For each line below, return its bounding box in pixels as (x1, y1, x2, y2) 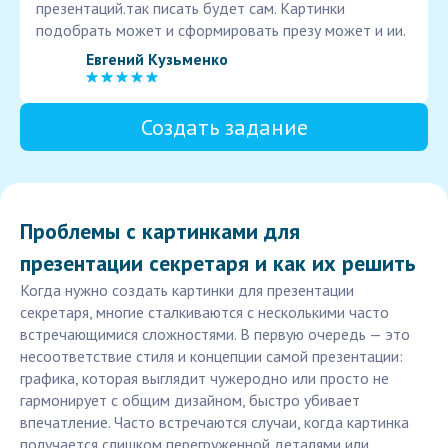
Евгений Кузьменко (86, 48, 228, 69)
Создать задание (140, 113, 308, 142)
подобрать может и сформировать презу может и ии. (36, 20, 406, 41)
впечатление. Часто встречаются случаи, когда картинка (20, 412, 409, 433)
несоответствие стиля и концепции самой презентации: (20, 346, 403, 367)
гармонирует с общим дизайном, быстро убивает (20, 390, 360, 411)
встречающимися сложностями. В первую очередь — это (20, 324, 410, 345)
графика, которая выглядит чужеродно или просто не (20, 368, 389, 389)
